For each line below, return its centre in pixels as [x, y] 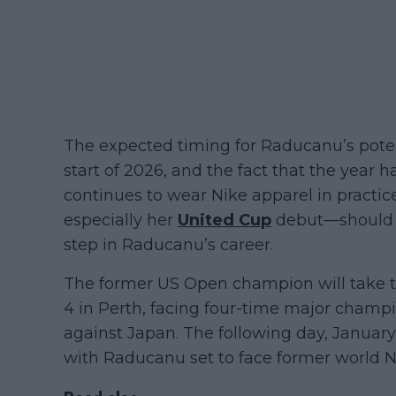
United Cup [225, 221]
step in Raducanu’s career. [168, 245]
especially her [121, 221]
